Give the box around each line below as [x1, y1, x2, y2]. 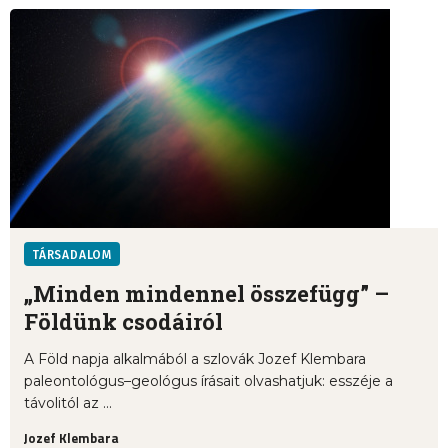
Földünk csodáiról [24, 307, 223, 337]
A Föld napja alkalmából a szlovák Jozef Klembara [24, 350, 366, 369]
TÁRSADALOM [32, 248, 112, 263]
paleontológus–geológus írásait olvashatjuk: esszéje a [24, 372, 393, 391]
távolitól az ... [24, 394, 112, 413]
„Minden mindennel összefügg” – [24, 279, 389, 309]
